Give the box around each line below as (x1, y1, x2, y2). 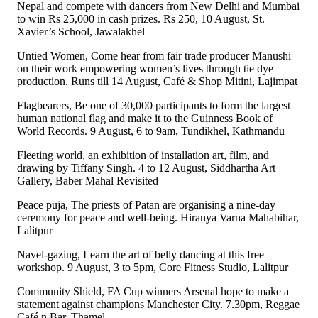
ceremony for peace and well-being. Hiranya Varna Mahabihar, (17, 212, 299, 224)
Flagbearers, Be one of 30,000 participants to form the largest (17, 99, 290, 112)
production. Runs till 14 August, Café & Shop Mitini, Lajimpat (17, 75, 297, 88)
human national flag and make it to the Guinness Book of (17, 112, 273, 125)
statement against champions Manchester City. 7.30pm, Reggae (17, 298, 300, 311)
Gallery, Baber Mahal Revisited (17, 175, 158, 187)
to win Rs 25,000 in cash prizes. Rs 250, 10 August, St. (17, 13, 265, 26)
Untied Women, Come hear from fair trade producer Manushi (17, 50, 291, 62)
